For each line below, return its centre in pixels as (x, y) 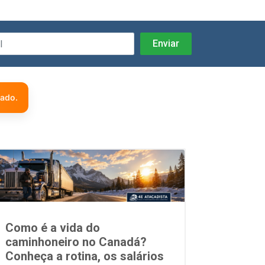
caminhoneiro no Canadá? (76, 242)
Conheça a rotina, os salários (85, 256)
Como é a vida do (53, 227)
